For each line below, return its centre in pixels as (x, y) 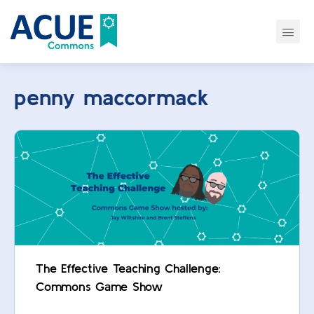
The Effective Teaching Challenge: (129, 268)
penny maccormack (111, 97)
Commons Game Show (99, 287)
